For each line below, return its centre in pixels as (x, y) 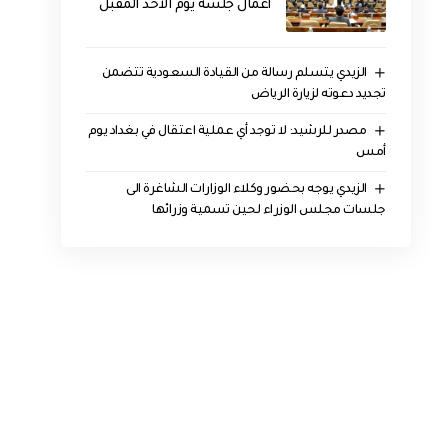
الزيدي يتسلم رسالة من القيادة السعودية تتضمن (234, 74)
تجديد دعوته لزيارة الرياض (318, 95)
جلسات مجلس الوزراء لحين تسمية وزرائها (269, 210)
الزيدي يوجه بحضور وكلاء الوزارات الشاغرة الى (246, 189)
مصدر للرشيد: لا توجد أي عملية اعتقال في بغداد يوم (227, 131)
